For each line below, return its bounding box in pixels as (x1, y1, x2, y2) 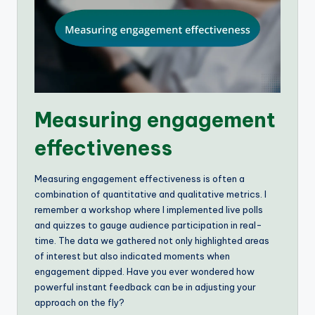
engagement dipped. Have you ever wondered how (34, 266, 255, 278)
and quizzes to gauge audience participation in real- (34, 219, 262, 231)
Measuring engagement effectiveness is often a (34, 173, 245, 185)
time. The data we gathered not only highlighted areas (34, 235, 269, 247)
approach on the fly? (34, 297, 124, 309)
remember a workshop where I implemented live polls (34, 204, 263, 216)
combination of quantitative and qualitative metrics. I (34, 188, 266, 200)
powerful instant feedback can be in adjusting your (34, 281, 256, 293)
